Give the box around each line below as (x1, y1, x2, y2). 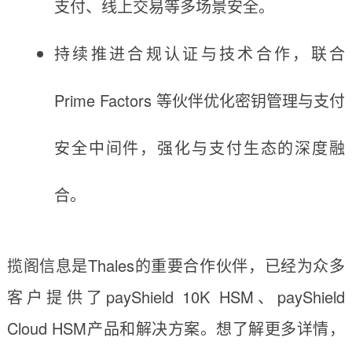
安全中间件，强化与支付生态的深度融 (53, 135, 346, 159)
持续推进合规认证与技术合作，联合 (53, 41, 346, 64)
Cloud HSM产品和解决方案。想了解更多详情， (6, 316, 346, 339)
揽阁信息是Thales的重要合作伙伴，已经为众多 (6, 253, 346, 277)
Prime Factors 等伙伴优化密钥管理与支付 (53, 88, 346, 112)
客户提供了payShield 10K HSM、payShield (6, 284, 346, 308)
